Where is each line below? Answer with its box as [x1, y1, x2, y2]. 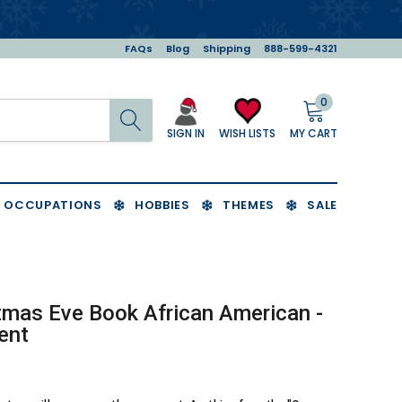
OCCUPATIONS [4, 197, 102, 214]
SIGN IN [167, 126, 205, 142]
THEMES [223, 197, 275, 214]
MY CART [290, 125, 337, 141]
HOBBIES [134, 197, 190, 214]
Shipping [203, 41, 250, 56]
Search [153, 99, 195, 116]
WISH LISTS [219, 125, 275, 141]
